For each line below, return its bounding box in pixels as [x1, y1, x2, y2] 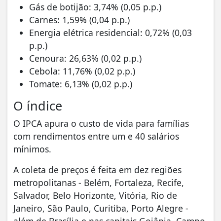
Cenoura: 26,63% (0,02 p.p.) [29, 52, 142, 64]
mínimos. [13, 143, 51, 155]
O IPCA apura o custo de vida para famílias [13, 117, 189, 129]
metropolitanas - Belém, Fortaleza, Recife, [13, 176, 184, 188]
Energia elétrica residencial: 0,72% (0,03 [29, 26, 192, 38]
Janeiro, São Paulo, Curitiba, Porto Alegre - [13, 202, 188, 214]
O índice [13, 97, 62, 114]
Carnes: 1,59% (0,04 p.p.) [29, 13, 130, 26]
